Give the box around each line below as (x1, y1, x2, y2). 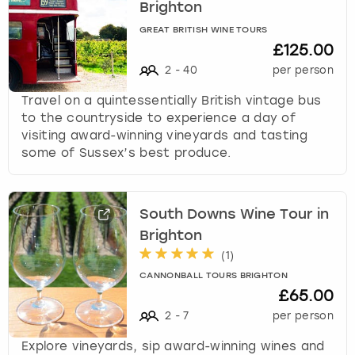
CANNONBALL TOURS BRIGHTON (139, 272, 288, 281)
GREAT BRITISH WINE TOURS (139, 26, 268, 36)
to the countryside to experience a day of (21, 111, 296, 126)
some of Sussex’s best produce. (21, 146, 231, 161)
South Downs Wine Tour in (139, 207, 330, 222)
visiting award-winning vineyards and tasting (21, 128, 308, 143)
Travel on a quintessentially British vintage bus (21, 94, 322, 109)
